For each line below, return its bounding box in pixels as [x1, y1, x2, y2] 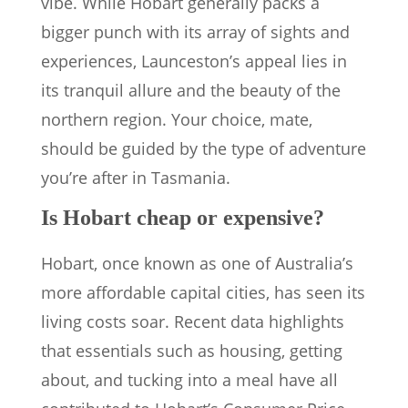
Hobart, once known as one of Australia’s [41, 252, 353, 275]
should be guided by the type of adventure [41, 138, 366, 160]
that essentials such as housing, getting [41, 340, 342, 362]
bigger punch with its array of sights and [41, 21, 350, 44]
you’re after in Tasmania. [41, 167, 230, 189]
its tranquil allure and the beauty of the [41, 79, 341, 102]
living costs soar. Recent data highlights [41, 311, 344, 333]
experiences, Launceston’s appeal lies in [41, 50, 347, 73]
